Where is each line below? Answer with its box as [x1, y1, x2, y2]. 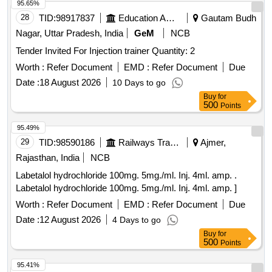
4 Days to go [112, 215, 161, 225]
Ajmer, [199, 137, 226, 148]
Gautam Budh [199, 13, 256, 24]
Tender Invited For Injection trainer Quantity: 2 [152, 46, 195, 56]
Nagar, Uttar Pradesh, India [16, 28, 123, 39]
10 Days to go [112, 78, 166, 88]
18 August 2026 [39, 77, 101, 88]
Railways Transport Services [170, 137, 179, 148]
